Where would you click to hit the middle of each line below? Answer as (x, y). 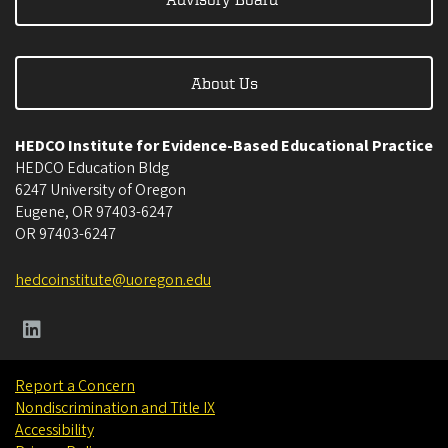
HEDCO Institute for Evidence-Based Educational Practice (224, 146)
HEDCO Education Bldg (92, 168)
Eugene (40, 212)
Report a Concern (75, 386)
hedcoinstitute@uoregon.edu (113, 280)
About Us (224, 83)
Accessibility (54, 430)
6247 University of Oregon (100, 190)
